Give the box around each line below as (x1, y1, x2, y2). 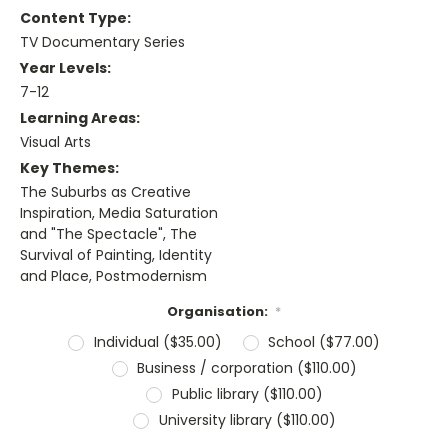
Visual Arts (20, 132, 91, 153)
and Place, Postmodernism (20, 266, 207, 287)
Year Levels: (20, 58, 111, 79)
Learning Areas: (20, 108, 140, 129)
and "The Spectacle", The (20, 224, 197, 245)
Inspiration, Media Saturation (20, 203, 218, 224)
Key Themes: (20, 158, 119, 179)
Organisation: (166, 302, 271, 322)
